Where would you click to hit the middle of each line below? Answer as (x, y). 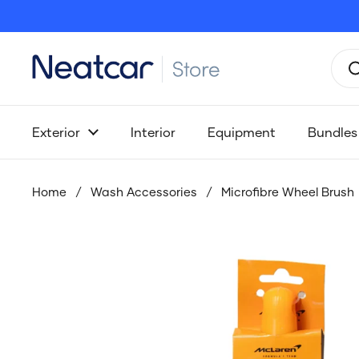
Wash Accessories (144, 192)
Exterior (56, 132)
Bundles (333, 132)
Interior (153, 132)
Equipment (242, 132)
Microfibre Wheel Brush (288, 192)
